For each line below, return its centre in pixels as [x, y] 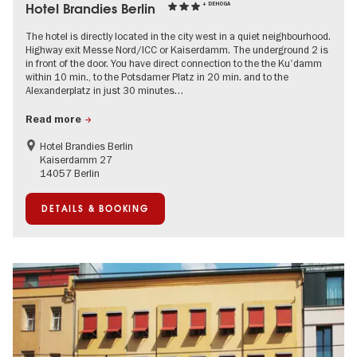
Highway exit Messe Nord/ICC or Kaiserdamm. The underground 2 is [177, 50]
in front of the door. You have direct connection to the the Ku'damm [174, 63]
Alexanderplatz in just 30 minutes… [104, 90]
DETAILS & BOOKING [95, 209]
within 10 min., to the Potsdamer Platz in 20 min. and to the [157, 77]
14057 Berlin [69, 173]
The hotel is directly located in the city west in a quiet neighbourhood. [178, 36]
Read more [53, 120]
